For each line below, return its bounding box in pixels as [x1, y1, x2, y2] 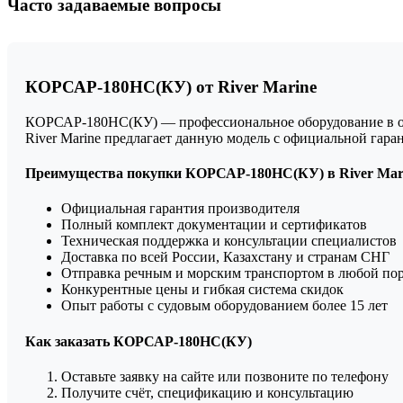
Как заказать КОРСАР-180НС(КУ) [25, 333, 252, 349]
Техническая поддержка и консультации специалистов [61, 233, 397, 249]
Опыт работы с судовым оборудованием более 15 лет [61, 298, 388, 314]
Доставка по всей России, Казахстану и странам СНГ [61, 249, 390, 265]
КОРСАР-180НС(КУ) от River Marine [25, 77, 317, 96]
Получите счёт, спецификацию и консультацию [61, 384, 354, 400]
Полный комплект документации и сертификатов [61, 217, 367, 233]
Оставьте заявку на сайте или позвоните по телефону [61, 368, 389, 384]
